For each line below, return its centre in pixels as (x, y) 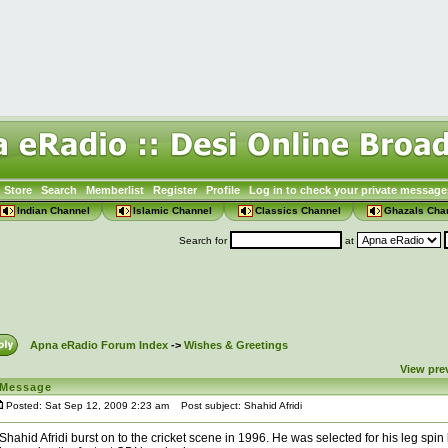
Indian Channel (53, 210)
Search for (204, 240)
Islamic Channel (172, 210)
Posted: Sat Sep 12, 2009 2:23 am (87, 405)
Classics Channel (297, 210)
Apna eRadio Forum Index (98, 345)
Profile (223, 190)
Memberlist (115, 190)
